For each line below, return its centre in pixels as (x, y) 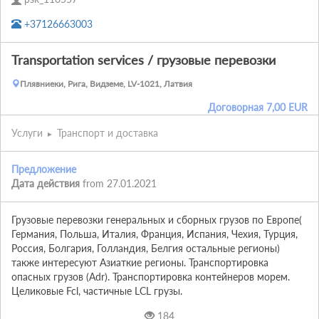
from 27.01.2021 (120, 183)
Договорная (236, 107)
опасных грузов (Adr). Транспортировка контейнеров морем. (151, 276)
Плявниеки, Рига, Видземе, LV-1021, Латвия (106, 83)
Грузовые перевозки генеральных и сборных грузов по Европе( (157, 219)
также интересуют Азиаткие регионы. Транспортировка (140, 262)
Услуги (27, 132)
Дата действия (46, 183)
